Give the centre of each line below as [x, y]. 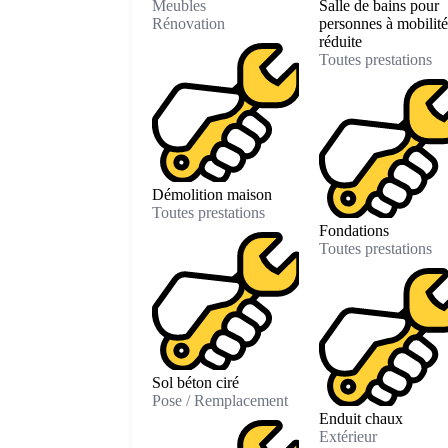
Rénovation [188, 24]
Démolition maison [212, 194]
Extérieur [347, 437]
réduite [340, 42]
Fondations [353, 230]
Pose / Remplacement [220, 401]
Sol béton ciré [195, 383]
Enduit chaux [360, 419]
